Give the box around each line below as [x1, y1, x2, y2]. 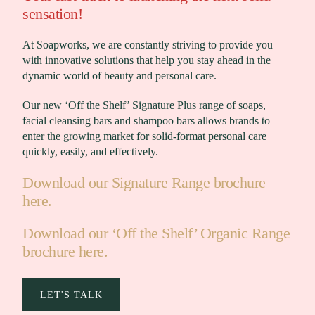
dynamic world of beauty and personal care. [22, 70, 217, 82]
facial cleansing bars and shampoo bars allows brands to [22, 115, 270, 127]
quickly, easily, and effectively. [22, 146, 158, 158]
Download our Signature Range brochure [22, 174, 266, 192]
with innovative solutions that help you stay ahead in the [22, 54, 271, 67]
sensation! [22, 5, 82, 23]
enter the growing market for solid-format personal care [22, 130, 266, 143]
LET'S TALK [40, 289, 103, 301]
